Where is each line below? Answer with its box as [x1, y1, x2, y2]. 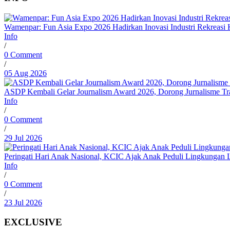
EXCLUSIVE [4, 217, 62, 228]
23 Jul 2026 [4, 198, 42, 207]
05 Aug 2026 [4, 68, 47, 78]
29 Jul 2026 [4, 133, 42, 142]
